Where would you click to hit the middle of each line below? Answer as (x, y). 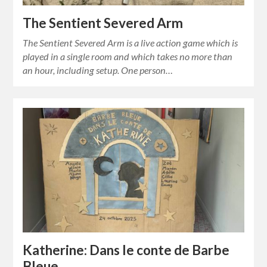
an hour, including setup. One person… (98, 70)
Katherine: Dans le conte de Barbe (126, 250)
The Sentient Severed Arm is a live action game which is (131, 43)
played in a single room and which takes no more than (128, 57)
